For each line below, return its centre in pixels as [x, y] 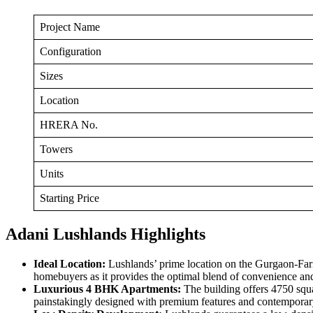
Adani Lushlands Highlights [105, 234]
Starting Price [70, 198]
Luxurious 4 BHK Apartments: [109, 289]
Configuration [71, 52]
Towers [56, 150]
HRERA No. [69, 125]
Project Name [70, 27]
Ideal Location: [71, 263]
